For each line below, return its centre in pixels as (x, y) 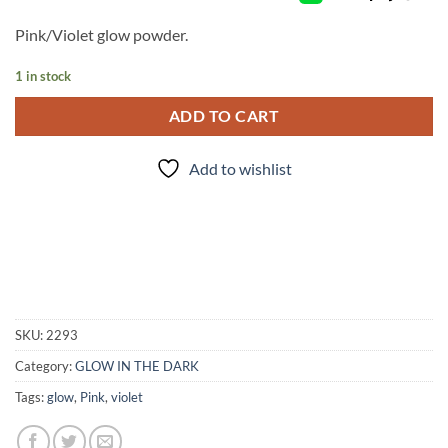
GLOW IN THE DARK (137, 366)
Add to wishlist (240, 169)
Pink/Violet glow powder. (101, 34)
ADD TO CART (224, 115)
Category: (45, 366)
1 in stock (43, 75)
